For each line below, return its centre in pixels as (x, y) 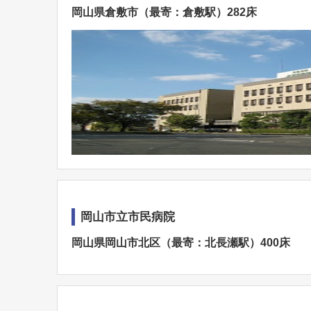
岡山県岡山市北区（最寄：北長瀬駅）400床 (181, 243)
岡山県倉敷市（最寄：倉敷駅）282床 (164, 12)
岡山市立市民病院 (128, 217)
